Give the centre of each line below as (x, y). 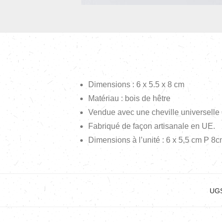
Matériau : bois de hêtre (129, 99)
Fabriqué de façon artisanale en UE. (152, 126)
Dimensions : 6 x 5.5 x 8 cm (136, 85)
